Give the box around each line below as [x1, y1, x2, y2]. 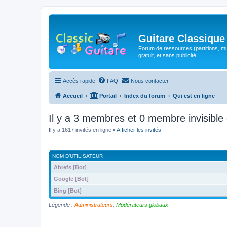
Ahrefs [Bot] [54, 164, 87, 170]
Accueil [63, 93, 83, 99]
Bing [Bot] [54, 187, 82, 194]
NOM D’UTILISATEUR [52, 153, 103, 159]
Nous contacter [131, 78, 169, 84]
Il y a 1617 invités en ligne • [49, 127, 117, 133]
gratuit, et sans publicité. [138, 52, 198, 58]
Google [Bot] [54, 175, 89, 182]
